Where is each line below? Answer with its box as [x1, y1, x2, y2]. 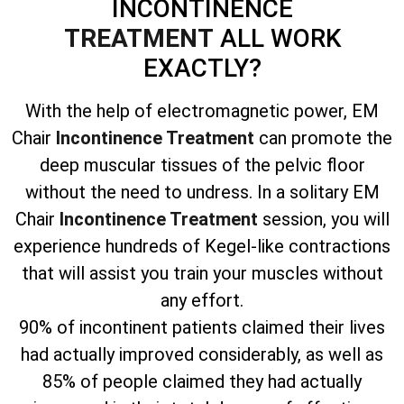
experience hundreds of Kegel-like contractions [14, 234, 390, 257]
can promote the [259, 126, 392, 149]
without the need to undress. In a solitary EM [24, 180, 380, 203]
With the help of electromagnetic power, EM [25, 99, 379, 122]
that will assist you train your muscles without [21, 262, 383, 284]
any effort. [161, 289, 243, 311]
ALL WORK [219, 23, 341, 53]
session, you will [257, 207, 390, 230]
